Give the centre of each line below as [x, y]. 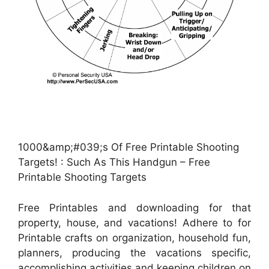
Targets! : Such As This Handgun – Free [114, 162]
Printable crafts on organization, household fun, [134, 237]
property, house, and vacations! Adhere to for [134, 222]
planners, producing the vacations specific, [134, 252]
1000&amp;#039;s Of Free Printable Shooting [128, 147]
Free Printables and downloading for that [134, 207]
